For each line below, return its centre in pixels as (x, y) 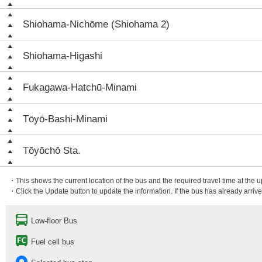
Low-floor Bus (54, 221)
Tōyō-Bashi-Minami (65, 119)
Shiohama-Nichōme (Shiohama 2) (96, 24)
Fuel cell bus (53, 242)
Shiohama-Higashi (63, 56)
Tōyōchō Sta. (52, 151)
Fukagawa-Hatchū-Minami (80, 87)
